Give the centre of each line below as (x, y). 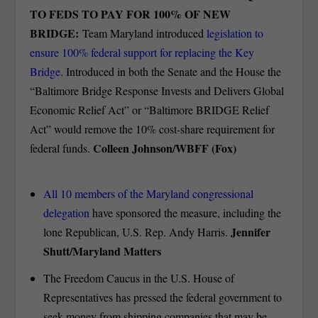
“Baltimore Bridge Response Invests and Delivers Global (157, 90)
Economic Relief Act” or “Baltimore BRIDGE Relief (150, 109)
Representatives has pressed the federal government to (162, 297)
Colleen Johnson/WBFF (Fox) (165, 148)
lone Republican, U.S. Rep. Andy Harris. (137, 231)
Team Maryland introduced (143, 33)
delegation (66, 212)
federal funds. (62, 148)
